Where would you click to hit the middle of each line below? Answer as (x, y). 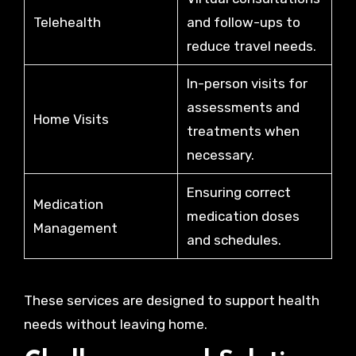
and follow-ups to (243, 22)
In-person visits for (247, 83)
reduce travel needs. (251, 46)
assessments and (243, 107)
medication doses (243, 216)
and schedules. (234, 240)
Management (75, 228)
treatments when (243, 131)
